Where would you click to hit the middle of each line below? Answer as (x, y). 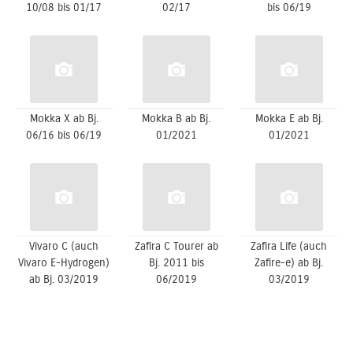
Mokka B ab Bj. (176, 119)
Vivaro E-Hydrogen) (64, 263)
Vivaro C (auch (64, 247)
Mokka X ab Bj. (64, 119)
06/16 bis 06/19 (64, 136)
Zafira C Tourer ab (176, 247)
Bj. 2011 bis (176, 263)
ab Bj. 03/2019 (64, 280)
